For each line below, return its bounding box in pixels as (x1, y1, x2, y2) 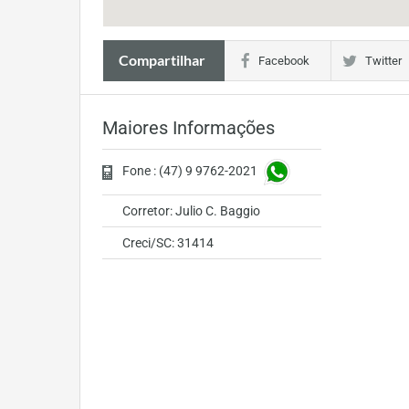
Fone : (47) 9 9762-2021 (122, 163, 260, 179)
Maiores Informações (102, 117, 275, 140)
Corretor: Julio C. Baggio (122, 204, 260, 219)
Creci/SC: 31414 (122, 236, 214, 251)
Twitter (365, 54, 402, 68)
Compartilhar (119, 51, 205, 69)
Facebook (258, 54, 309, 68)
